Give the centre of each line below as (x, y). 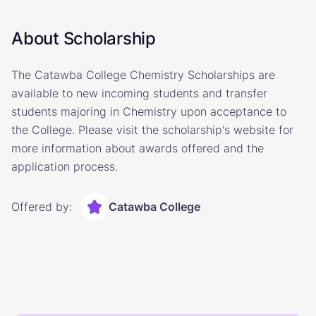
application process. (65, 166)
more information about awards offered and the (138, 148)
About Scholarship (84, 38)
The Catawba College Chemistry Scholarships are (143, 75)
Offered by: (42, 207)
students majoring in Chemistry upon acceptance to (149, 111)
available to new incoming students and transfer (139, 93)
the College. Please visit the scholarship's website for (152, 130)
